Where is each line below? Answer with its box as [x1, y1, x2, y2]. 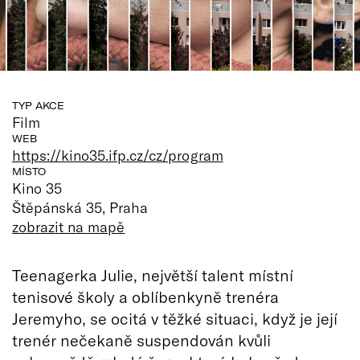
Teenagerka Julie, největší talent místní [12, 264, 293, 284]
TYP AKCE [12, 99, 64, 112]
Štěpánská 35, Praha [12, 198, 149, 216]
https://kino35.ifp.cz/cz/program [12, 145, 223, 164]
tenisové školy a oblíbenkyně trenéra [12, 286, 279, 306]
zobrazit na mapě [12, 217, 125, 235]
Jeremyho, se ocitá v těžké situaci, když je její [12, 308, 337, 328]
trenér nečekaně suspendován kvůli [12, 329, 271, 350]
